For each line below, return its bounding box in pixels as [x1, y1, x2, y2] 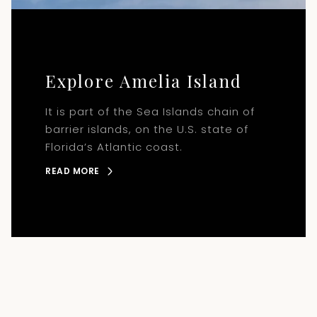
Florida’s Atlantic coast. [45, 139, 183, 155]
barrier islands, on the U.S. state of [45, 122, 248, 137]
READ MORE [45, 165, 100, 178]
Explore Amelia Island [45, 69, 242, 93]
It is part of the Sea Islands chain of [45, 104, 255, 120]
